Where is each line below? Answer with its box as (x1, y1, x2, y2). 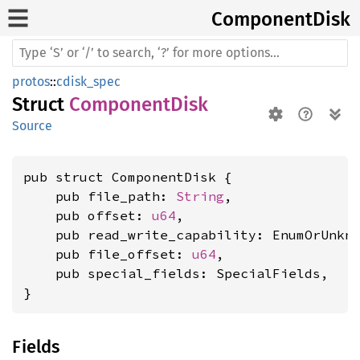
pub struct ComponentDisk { (23, 169, 232, 185)
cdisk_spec (56, 74, 121, 89)
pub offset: (23, 207, 152, 223)
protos (12, 74, 50, 89)
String (176, 188, 224, 204)
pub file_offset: (23, 246, 192, 262)
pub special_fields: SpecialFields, (23, 265, 329, 281)
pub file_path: (23, 188, 176, 204)
